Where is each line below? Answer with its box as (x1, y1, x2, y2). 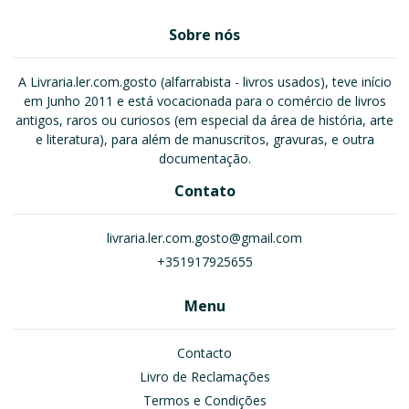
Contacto (177, 344, 232, 362)
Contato (173, 181, 236, 201)
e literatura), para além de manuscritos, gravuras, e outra (35, 131, 374, 148)
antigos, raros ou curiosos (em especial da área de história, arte (16, 111, 393, 129)
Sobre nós (169, 25, 240, 45)
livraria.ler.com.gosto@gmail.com (107, 229, 302, 246)
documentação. (158, 150, 251, 167)
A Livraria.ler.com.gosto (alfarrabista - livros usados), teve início (17, 73, 392, 90)
